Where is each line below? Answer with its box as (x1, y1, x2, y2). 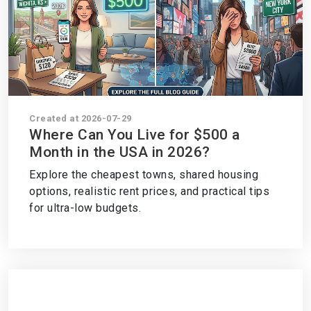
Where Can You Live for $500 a (29, 126, 240, 143)
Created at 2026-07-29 (29, 113, 132, 124)
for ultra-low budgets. (29, 201, 141, 215)
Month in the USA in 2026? (29, 144, 210, 160)
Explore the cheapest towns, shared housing (29, 168, 258, 181)
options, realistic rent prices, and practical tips (29, 185, 269, 198)
